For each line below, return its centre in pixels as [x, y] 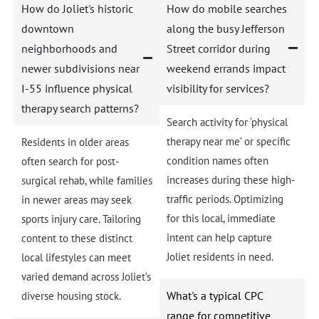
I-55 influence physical [77, 88]
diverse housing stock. [71, 296]
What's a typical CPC [215, 295]
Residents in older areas [75, 142]
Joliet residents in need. [220, 256]
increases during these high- [231, 179]
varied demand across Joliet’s [86, 276]
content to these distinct [77, 238]
